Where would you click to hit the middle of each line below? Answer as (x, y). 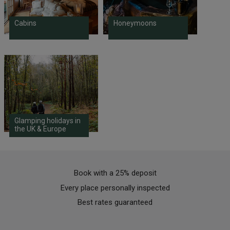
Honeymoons (135, 23)
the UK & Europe (40, 129)
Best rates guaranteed (115, 203)
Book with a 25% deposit (115, 173)
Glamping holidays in (47, 121)
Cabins (25, 23)
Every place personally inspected (115, 188)
